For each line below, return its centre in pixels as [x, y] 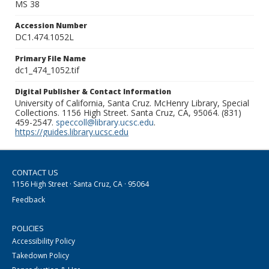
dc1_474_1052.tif [47, 70]
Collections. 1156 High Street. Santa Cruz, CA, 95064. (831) [128, 113]
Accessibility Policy [44, 241]
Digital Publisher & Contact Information [93, 92]
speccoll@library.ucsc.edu [105, 122]
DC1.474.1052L [44, 37]
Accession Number [51, 26]
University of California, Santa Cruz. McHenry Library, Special [132, 103]
